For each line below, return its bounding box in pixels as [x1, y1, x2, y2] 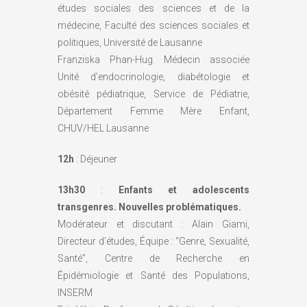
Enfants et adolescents [118, 184, 249, 195]
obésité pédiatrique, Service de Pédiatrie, [58, 88, 249, 99]
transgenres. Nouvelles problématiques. [58, 201, 241, 212]
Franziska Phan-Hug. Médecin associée [58, 53, 249, 65]
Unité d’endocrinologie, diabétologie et [58, 71, 249, 82]
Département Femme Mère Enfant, [58, 105, 249, 116]
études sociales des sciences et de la [58, 2, 249, 14]
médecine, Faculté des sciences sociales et [58, 19, 249, 31]
